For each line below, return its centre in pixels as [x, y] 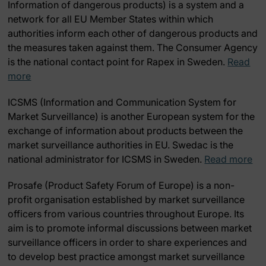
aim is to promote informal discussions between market [130, 228]
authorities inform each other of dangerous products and [133, 33]
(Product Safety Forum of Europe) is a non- [139, 185]
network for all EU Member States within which [111, 19]
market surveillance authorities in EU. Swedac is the [121, 145]
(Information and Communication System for [137, 102]
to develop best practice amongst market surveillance [126, 256]
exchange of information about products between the [126, 131]
